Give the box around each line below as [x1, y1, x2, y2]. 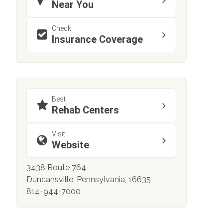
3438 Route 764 [26, 163, 86, 172]
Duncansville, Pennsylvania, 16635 [26, 175, 151, 184]
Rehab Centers [52, 104, 119, 116]
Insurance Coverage [52, 33, 143, 45]
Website [52, 139, 89, 151]
